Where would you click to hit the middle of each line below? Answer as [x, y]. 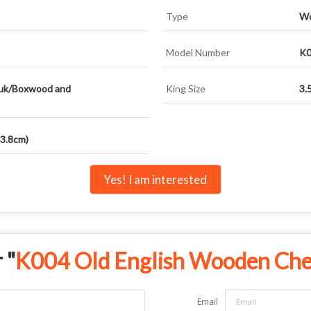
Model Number [198, 52]
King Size [186, 88]
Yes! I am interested [155, 179]
